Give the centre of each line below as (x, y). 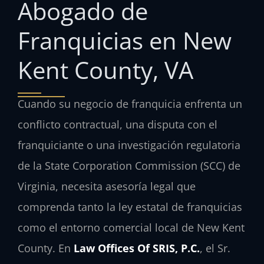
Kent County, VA (105, 70)
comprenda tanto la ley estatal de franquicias (130, 207)
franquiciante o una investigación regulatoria (129, 145)
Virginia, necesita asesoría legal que (107, 186)
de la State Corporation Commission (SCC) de (129, 165)
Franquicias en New (125, 40)
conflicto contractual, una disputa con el (118, 124)
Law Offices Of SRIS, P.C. (137, 248)
